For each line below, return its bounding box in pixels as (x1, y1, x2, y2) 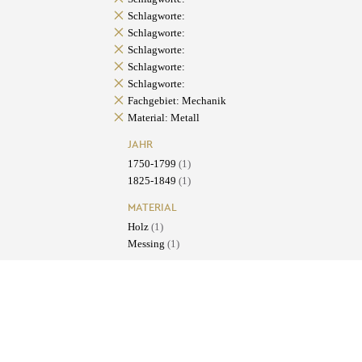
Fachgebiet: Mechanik (127, 95, 226, 107)
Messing (127, 238, 167, 250)
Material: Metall (127, 112, 200, 124)
